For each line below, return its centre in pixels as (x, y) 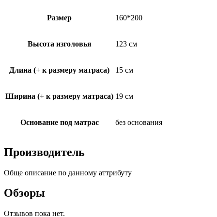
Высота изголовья (59, 44)
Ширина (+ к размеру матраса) (59, 96)
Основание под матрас (59, 122)
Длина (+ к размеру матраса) (59, 70)
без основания (139, 122)
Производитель (44, 152)
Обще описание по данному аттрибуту (68, 172)
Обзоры (24, 193)
